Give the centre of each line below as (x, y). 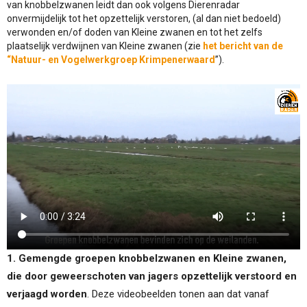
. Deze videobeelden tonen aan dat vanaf (178, 294)
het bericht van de (243, 46)
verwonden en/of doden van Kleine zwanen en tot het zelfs (135, 32)
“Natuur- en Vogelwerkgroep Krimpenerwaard (111, 60)
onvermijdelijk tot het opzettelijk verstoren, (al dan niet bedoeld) (144, 19)
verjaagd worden (47, 294)
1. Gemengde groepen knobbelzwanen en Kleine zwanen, (147, 258)
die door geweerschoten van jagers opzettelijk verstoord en (152, 276)
